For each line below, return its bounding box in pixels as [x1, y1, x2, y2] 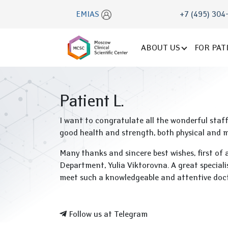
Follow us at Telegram [67, 209, 148, 219]
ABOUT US [141, 42, 180, 52]
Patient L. [60, 91, 124, 110]
